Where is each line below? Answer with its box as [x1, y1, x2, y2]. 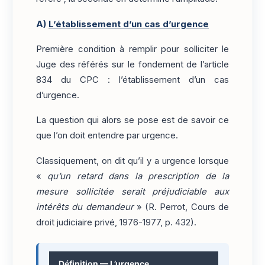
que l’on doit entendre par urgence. [36, 130, 178, 141]
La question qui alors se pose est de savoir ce [36, 115, 229, 126]
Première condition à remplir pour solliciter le [36, 43, 229, 54]
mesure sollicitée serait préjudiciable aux [36, 186, 229, 197]
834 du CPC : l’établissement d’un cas [36, 74, 229, 85]
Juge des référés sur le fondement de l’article [36, 59, 229, 70]
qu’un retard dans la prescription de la [47, 170, 230, 182]
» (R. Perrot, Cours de [133, 201, 230, 212]
